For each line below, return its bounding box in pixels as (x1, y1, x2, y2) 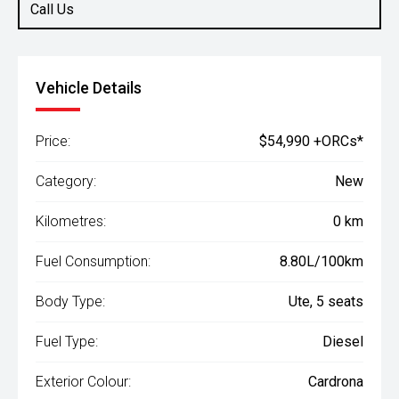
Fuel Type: (36, 333, 98, 350)
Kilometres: (36, 213, 106, 230)
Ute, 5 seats (289, 293, 363, 310)
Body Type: (36, 293, 105, 310)
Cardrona (308, 373, 363, 390)
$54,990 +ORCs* (259, 133, 363, 150)
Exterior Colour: (36, 373, 131, 390)
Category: (36, 173, 96, 190)
